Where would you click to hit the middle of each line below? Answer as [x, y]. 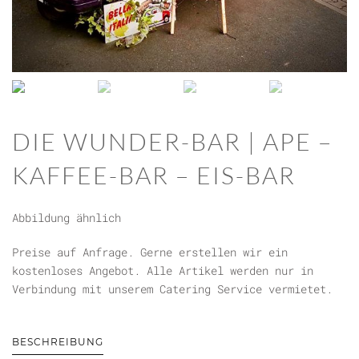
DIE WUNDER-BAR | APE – [172, 141]
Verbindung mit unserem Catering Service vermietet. [172, 289]
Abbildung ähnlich [67, 218]
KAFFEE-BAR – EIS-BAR [154, 175]
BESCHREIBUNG [58, 342]
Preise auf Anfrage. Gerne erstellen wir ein [150, 252]
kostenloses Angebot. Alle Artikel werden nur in [163, 270]
